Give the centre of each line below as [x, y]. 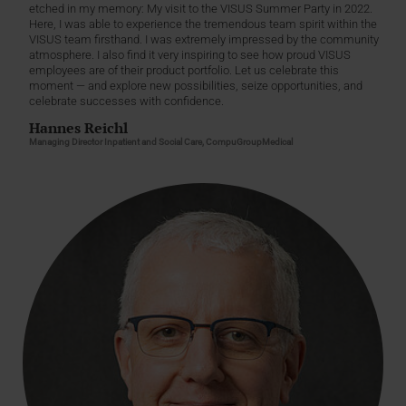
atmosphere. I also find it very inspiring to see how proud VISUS [189, 55]
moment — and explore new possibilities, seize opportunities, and [195, 86]
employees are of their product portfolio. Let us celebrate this [184, 71]
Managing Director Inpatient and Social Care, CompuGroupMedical [160, 141]
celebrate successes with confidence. [126, 101]
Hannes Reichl [78, 127]
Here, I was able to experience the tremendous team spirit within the [203, 24]
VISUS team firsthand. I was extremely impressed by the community [203, 40]
